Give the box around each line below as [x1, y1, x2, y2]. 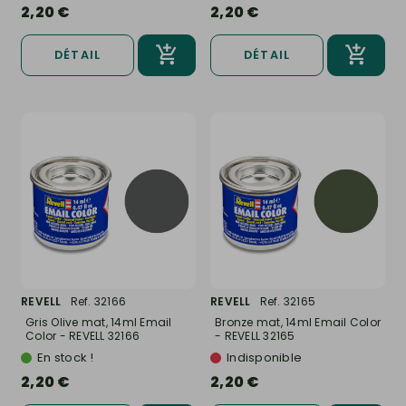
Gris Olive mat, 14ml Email [25, 314, 172, 331]
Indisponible [227, 349, 302, 367]
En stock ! [37, 349, 94, 367]
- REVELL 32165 [215, 328, 295, 344]
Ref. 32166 [70, 294, 126, 310]
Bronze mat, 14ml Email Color [215, 314, 381, 331]
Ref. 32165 [259, 294, 315, 310]
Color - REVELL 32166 [25, 328, 140, 344]
